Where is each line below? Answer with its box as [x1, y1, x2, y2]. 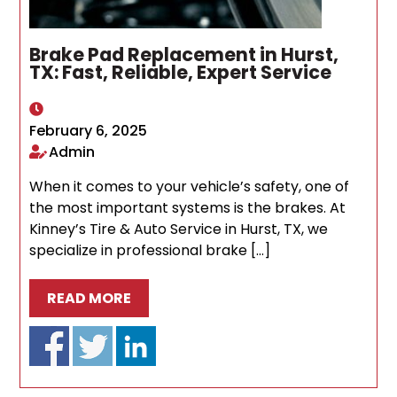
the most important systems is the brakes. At [29, 197, 346, 218]
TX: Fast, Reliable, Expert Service [29, 58, 332, 85]
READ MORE [47, 287, 132, 308]
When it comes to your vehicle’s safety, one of [29, 175, 350, 197]
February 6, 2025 [29, 120, 148, 141]
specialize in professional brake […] [29, 239, 271, 261]
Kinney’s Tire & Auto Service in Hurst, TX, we [29, 218, 329, 239]
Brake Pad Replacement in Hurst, [29, 41, 339, 67]
